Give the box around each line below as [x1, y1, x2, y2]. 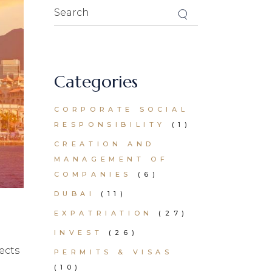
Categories [53, 71, 138, 92]
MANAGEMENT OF [53, 155, 169, 163]
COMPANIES [53, 170, 132, 178]
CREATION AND [53, 140, 155, 148]
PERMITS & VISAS [53, 248, 173, 256]
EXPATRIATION [53, 209, 153, 217]
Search [53, 2, 89, 13]
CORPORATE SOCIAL [53, 105, 189, 114]
